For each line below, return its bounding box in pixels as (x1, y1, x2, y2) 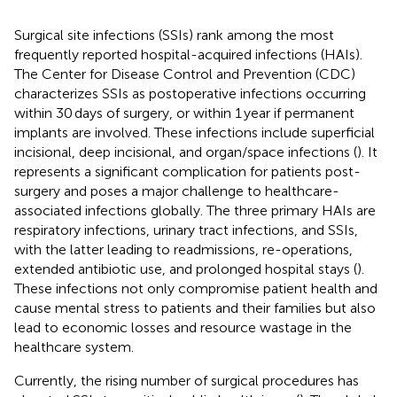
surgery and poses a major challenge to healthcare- (14, 182, 339, 199)
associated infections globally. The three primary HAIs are (14, 201, 376, 219)
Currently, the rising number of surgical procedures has (14, 371, 359, 389)
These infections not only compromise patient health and (14, 279, 378, 297)
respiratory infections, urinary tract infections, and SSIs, (14, 221, 358, 238)
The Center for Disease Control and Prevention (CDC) (14, 65, 355, 82)
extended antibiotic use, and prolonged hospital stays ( (14, 260, 357, 277)
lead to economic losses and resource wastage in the (14, 318, 352, 336)
